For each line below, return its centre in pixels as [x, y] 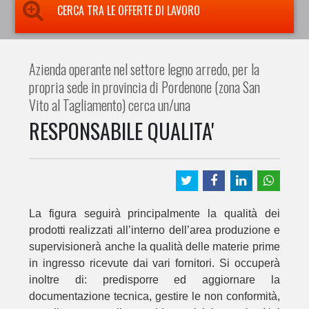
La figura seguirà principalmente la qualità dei [154, 213]
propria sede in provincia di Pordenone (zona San [145, 87]
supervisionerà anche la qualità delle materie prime [154, 246]
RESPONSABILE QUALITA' [122, 131]
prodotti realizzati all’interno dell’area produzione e [154, 230]
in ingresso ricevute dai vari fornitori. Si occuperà [154, 263]
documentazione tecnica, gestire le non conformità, [154, 296]
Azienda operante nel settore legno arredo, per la [144, 69]
